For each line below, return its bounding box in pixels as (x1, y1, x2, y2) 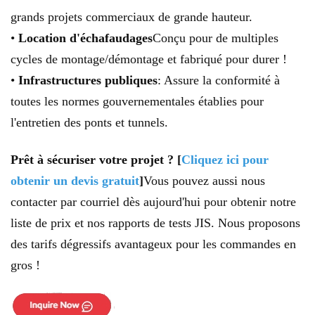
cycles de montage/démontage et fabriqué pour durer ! (11, 52, 287, 67)
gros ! (11, 258, 40, 273)
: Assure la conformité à (157, 73, 280, 88)
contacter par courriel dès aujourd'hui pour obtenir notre (11, 195, 296, 210)
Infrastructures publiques (18, 73, 157, 88)
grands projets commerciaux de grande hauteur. (11, 10, 252, 25)
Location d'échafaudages (18, 31, 153, 46)
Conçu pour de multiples (153, 31, 278, 46)
